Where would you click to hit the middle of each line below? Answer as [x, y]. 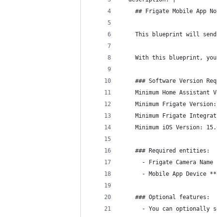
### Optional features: [166, 197]
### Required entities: [166, 151]
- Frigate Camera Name [167, 162]
